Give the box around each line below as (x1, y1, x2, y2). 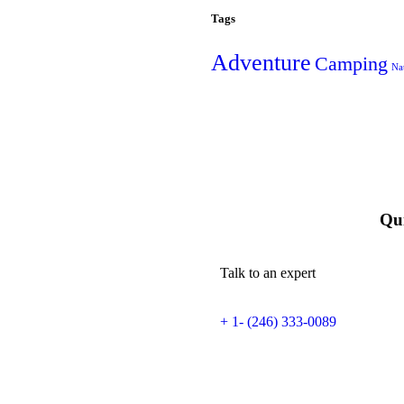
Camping (315, 52, 388, 75)
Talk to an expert (220, 265, 316, 281)
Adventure (211, 49, 311, 76)
